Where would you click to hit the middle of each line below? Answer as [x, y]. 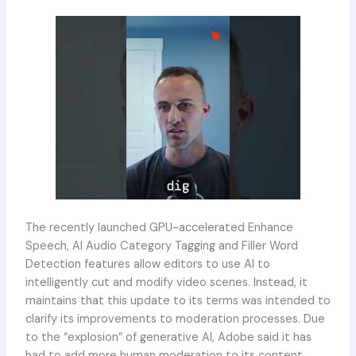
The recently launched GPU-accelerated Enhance [159, 227]
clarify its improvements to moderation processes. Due [175, 319]
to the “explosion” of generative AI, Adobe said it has [168, 337]
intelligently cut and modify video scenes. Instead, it [166, 282]
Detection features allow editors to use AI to [147, 264]
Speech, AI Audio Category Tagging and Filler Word [161, 246]
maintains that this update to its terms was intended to [178, 300]
